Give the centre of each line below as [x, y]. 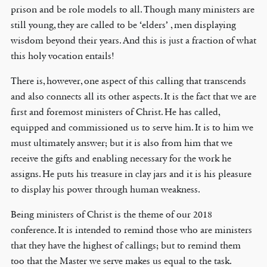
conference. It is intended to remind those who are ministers [131, 230]
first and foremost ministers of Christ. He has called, [115, 112]
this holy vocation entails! [62, 56]
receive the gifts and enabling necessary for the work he [121, 158]
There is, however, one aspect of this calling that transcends [128, 81]
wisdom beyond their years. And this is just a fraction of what [133, 40]
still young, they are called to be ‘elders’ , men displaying [123, 25]
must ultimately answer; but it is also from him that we [121, 143]
